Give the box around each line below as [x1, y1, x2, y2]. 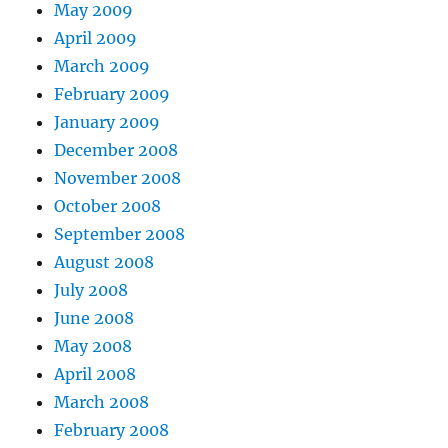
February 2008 [54, 419, 170, 440]
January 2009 [54, 111, 161, 132]
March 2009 [54, 55, 151, 76]
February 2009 [54, 83, 171, 104]
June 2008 [54, 307, 135, 328]
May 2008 [54, 335, 133, 356]
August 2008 [54, 251, 155, 272]
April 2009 [54, 27, 138, 48]
